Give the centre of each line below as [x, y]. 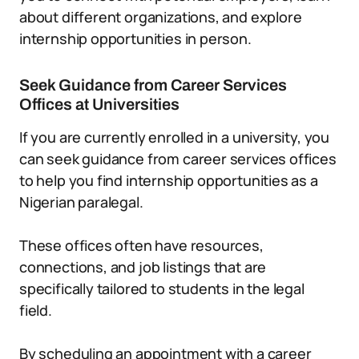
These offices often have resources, [141, 245]
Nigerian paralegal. [81, 202]
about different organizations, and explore [161, 17]
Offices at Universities [99, 104]
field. [36, 310]
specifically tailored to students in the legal [162, 288]
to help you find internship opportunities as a [169, 180]
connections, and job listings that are [143, 267]
